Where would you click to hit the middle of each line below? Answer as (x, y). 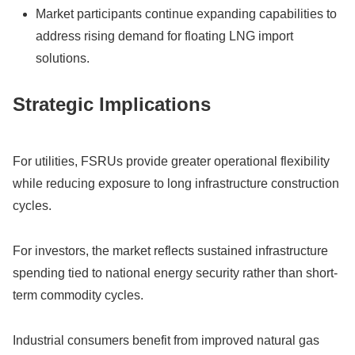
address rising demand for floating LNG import (165, 36)
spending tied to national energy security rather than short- (175, 273)
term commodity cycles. (78, 296)
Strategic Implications (112, 105)
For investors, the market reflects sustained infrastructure (170, 251)
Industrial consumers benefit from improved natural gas (166, 340)
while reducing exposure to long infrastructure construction (176, 184)
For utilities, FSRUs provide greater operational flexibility (171, 162)
